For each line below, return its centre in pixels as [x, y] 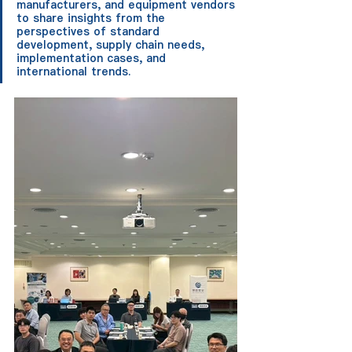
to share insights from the [93, 18]
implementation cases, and [93, 58]
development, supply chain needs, [112, 45]
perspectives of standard [90, 31]
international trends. [73, 71]
